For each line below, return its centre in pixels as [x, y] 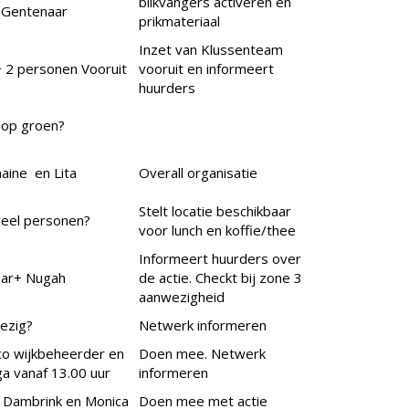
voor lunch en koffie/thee [217, 231]
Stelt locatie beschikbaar [215, 211]
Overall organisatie [198, 173]
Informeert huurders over [220, 259]
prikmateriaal [179, 21]
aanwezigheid [182, 297]
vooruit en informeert [206, 69]
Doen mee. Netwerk [202, 354]
